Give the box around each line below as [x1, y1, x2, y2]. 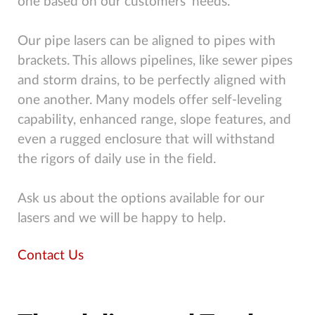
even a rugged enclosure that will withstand [18, 133, 275, 147]
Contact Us [18, 249, 84, 263]
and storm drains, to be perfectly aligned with [18, 74, 286, 88]
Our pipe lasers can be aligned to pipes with [18, 34, 276, 49]
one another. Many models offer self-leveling [18, 94, 282, 108]
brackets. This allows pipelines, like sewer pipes [18, 54, 292, 68]
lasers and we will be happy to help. [18, 212, 226, 226]
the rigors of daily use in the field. [18, 153, 216, 167]
